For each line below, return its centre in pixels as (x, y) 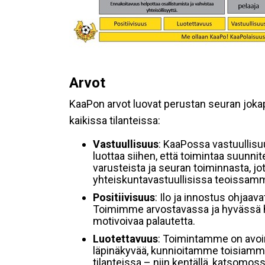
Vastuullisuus (126, 144)
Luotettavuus (125, 239)
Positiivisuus (124, 197)
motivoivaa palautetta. (144, 221)
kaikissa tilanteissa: (115, 120)
